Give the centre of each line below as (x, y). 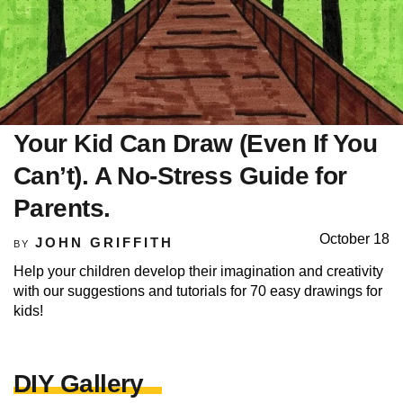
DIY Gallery (79, 384)
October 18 (354, 239)
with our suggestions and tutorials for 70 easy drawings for (198, 291)
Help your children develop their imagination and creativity (198, 272)
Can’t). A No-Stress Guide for (180, 176)
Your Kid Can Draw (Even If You (196, 144)
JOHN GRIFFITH (104, 243)
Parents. (62, 209)
